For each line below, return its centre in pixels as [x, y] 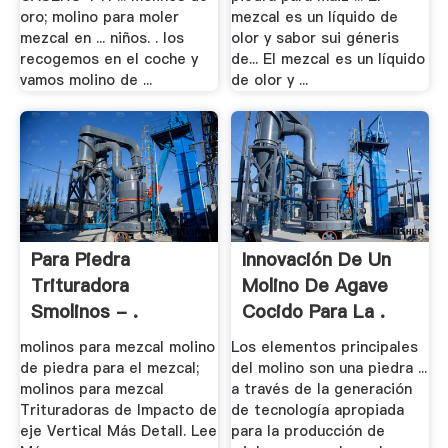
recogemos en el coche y [108, 59]
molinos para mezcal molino [117, 346]
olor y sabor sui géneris [315, 38]
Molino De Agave [315, 286]
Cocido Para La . [314, 312]
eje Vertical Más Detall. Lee [118, 430]
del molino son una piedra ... [329, 367]
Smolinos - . [84, 312]
